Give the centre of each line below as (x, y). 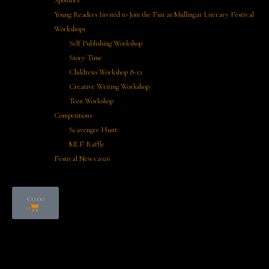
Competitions (73, 115)
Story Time (86, 58)
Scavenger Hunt (93, 130)
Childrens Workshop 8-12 (106, 72)
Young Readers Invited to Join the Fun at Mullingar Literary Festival (154, 14)
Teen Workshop (91, 101)
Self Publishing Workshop (106, 43)
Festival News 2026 (82, 159)
